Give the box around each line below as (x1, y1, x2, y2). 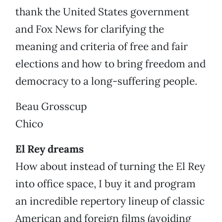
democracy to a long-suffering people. (15, 74, 197, 88)
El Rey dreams (15, 142, 84, 156)
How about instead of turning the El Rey (15, 160, 205, 173)
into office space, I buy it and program (15, 177, 196, 191)
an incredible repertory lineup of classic (15, 194, 205, 208)
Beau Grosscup (15, 100, 87, 113)
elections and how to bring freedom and (15, 57, 206, 71)
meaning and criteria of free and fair (15, 40, 188, 54)
